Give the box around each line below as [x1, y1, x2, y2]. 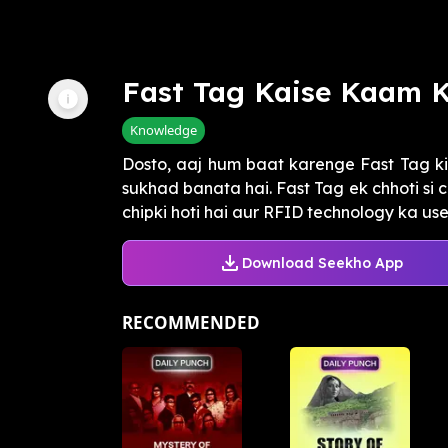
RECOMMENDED [122, 311, 260, 335]
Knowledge [130, 121, 197, 140]
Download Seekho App [241, 253, 403, 272]
